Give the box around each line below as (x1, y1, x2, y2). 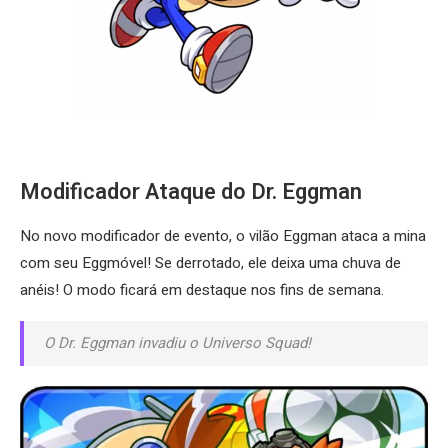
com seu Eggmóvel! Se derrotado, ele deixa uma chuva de (20, 251, 401, 274)
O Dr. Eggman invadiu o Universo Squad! (44, 331, 311, 354)
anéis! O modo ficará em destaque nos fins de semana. (20, 278, 384, 301)
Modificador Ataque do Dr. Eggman (20, 175, 362, 208)
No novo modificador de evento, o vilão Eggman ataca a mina (20, 224, 426, 247)
